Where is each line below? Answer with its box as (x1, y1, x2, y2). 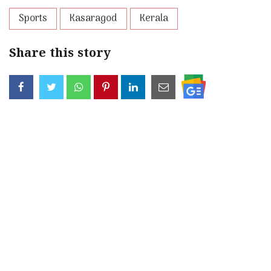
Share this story (9, 47, 111, 62)
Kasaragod (70, 11, 117, 27)
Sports (19, 11, 47, 27)
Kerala (140, 11, 168, 27)
